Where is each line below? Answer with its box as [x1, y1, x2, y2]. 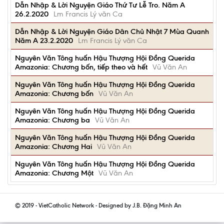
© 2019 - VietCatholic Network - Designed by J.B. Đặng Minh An [15, 201, 181, 209]
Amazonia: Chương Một [15, 168, 93, 177]
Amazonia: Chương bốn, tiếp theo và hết [15, 62, 147, 71]
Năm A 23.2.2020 [15, 36, 73, 45]
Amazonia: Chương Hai [15, 142, 92, 151]
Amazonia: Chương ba [15, 115, 90, 124]
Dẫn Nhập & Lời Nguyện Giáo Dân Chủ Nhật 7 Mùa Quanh [15, 27, 209, 36]
